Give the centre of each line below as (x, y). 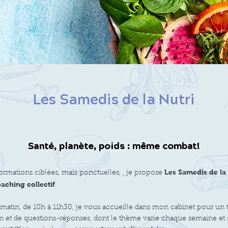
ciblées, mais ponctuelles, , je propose (98, 173)
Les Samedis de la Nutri (114, 101)
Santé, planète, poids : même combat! (114, 147)
